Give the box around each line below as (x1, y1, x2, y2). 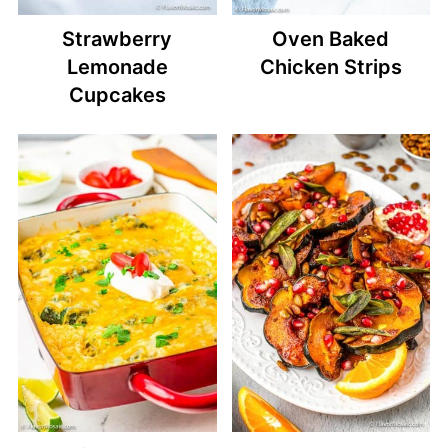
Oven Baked (272, 27, 390, 52)
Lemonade (66, 55, 168, 80)
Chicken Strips (259, 55, 402, 80)
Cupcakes (68, 83, 166, 108)
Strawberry (62, 27, 173, 52)
